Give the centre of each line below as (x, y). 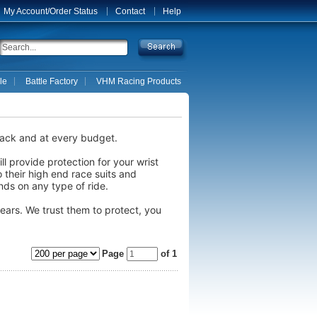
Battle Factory (51, 81)
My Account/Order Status (51, 11)
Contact (130, 11)
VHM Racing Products (138, 81)
